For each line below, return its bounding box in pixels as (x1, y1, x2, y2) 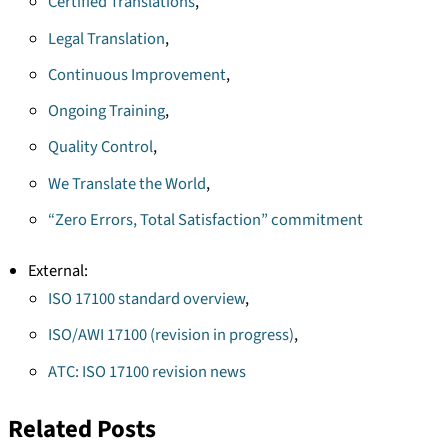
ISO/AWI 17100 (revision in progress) (47, 323, 294, 348)
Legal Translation (47, 26, 165, 51)
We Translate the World (47, 171, 206, 196)
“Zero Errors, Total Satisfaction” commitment (47, 207, 363, 232)
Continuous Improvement (47, 62, 226, 87)
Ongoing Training (47, 99, 165, 124)
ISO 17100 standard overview (47, 287, 245, 312)
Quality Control (47, 135, 153, 160)
